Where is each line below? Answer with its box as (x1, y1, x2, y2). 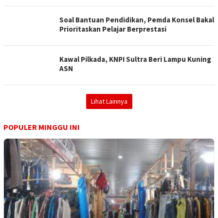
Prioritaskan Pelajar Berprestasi (59, 24, 166, 34)
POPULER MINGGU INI (3, 122, 80, 132)
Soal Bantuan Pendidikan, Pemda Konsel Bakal (59, 15, 214, 25)
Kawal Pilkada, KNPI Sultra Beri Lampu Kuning (59, 54, 211, 64)
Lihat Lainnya (91, 97, 127, 106)
